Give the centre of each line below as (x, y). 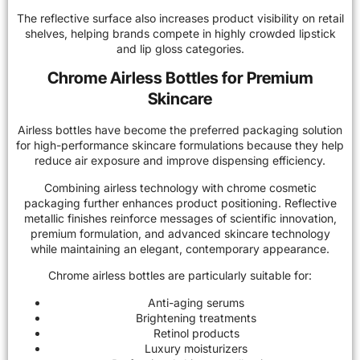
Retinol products (196, 333)
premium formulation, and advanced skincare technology (180, 233)
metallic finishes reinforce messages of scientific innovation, (180, 218)
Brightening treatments (196, 317)
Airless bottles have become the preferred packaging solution (180, 130)
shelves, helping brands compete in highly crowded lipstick (180, 34)
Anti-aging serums (196, 302)
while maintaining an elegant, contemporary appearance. (180, 248)
